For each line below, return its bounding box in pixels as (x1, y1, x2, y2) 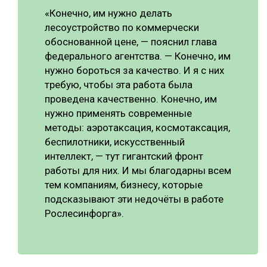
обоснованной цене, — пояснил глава (45, 36, 217, 48)
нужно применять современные (45, 107, 192, 120)
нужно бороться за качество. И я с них (45, 64, 224, 77)
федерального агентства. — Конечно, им (45, 50, 231, 63)
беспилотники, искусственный (45, 136, 185, 148)
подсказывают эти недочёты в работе (45, 193, 223, 206)
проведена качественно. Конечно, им (45, 93, 217, 105)
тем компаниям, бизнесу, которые (45, 179, 203, 191)
